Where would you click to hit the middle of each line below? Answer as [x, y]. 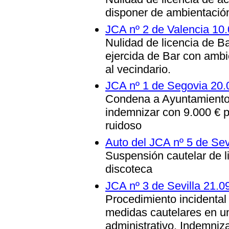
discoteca [129, 169]
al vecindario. [138, 69]
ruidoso [123, 126]
